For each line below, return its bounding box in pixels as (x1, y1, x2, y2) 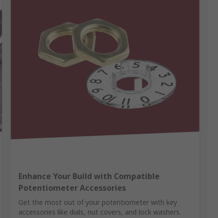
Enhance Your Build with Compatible (18, 171, 160, 182)
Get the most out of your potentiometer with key (18, 198, 178, 207)
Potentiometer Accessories (18, 182, 127, 194)
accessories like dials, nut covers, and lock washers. (18, 207, 182, 217)
